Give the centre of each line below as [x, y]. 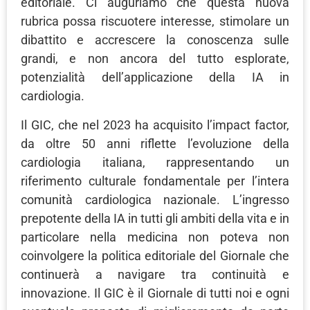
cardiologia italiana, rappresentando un [155, 162]
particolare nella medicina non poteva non [155, 237]
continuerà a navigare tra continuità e [155, 274]
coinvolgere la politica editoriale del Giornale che [155, 255]
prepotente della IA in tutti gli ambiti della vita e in [155, 218]
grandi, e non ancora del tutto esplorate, [155, 59]
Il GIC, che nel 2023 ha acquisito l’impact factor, [155, 125]
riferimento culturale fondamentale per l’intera [155, 181]
